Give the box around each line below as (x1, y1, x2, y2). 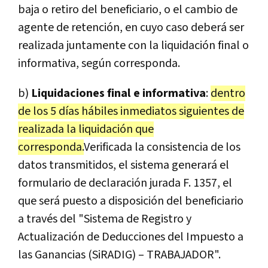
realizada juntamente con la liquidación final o (18, 38, 249, 54)
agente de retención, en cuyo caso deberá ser (18, 20, 244, 36)
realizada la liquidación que (18, 121, 154, 138)
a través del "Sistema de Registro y (18, 211, 191, 227)
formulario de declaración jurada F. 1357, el (18, 175, 232, 191)
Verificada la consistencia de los (84, 139, 240, 156)
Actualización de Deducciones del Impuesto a (18, 229, 243, 245)
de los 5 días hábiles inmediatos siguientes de (18, 103, 244, 120)
